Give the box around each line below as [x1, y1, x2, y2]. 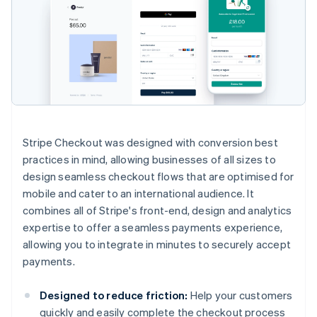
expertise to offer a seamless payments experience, [23, 219, 283, 234]
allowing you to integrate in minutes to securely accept [23, 236, 292, 251]
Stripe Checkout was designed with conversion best [23, 134, 278, 149]
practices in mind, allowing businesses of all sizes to [23, 151, 276, 166]
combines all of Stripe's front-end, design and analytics [23, 202, 292, 217]
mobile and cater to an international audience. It [23, 185, 254, 200]
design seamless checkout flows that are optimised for [23, 168, 294, 183]
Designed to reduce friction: [40, 287, 188, 302]
